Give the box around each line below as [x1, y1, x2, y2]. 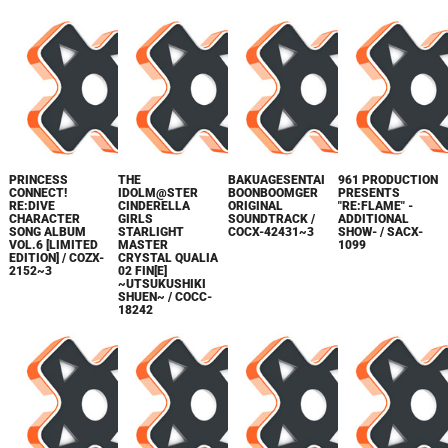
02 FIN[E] [118, 264, 168, 279]
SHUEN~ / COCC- [118, 290, 213, 305]
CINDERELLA [118, 199, 191, 214]
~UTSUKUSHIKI [118, 277, 207, 292]
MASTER [118, 238, 169, 253]
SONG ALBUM [8, 225, 86, 240]
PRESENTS [338, 186, 401, 201]
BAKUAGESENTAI [228, 173, 326, 188]
